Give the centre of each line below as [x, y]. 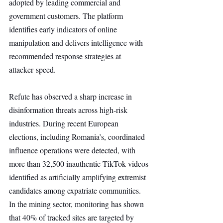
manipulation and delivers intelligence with [77, 43]
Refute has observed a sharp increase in [71, 96]
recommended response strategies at [66, 56]
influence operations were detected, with [73, 150]
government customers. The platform [67, 16]
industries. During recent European [65, 123]
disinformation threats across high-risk [69, 110]
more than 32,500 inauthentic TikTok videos [80, 164]
